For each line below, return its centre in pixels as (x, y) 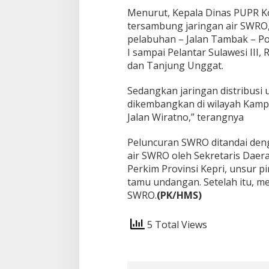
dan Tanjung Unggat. (175, 65)
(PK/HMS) (179, 195)
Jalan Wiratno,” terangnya (185, 117)
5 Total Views (176, 224)
